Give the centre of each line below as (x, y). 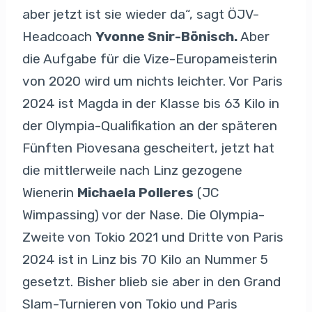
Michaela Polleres (135, 192)
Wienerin (50, 192)
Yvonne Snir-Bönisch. (166, 36)
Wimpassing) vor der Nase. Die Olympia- (143, 214)
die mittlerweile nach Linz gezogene (132, 170)
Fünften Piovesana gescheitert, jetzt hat (148, 148)
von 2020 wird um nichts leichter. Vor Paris (153, 81)
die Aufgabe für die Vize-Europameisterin (150, 58)
